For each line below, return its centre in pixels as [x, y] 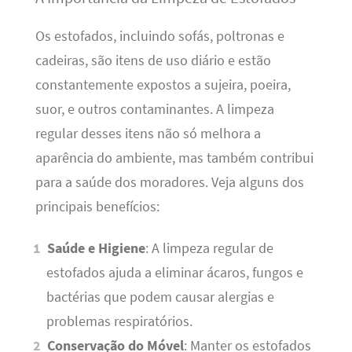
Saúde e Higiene [97, 248]
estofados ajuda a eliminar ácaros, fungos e [174, 272]
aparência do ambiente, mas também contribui [174, 158]
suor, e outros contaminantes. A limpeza [154, 109]
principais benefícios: [97, 206]
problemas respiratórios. [119, 321]
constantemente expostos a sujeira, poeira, [163, 84]
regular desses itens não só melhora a [148, 133]
